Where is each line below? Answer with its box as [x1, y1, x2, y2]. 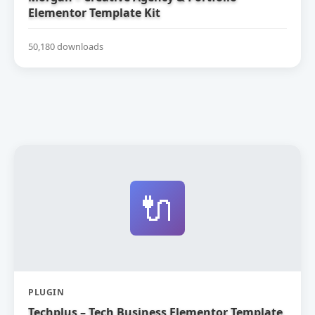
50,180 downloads [28, 39, 103, 53]
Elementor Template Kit [28, 4, 160, 20]
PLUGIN [28, 285, 64, 298]
